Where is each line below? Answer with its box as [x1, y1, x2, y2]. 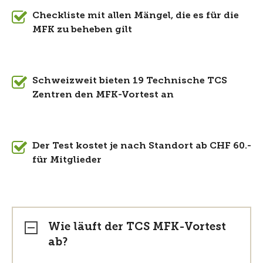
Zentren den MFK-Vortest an [32, 89, 174, 100]
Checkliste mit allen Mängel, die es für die [32, 9, 239, 21]
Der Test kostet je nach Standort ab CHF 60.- [32, 140, 251, 151]
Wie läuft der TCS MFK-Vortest [48, 220, 226, 233]
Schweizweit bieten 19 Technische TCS [32, 75, 227, 86]
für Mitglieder [32, 154, 102, 165]
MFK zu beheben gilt [32, 23, 132, 35]
